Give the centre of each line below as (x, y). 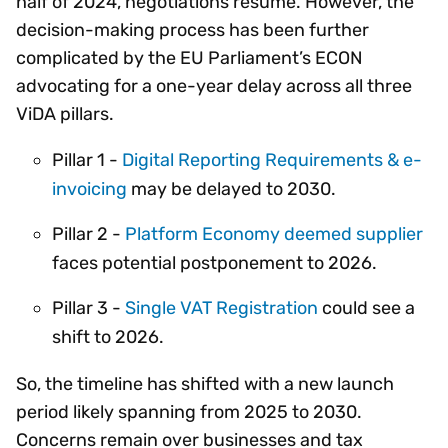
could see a (366, 307)
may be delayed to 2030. (235, 188)
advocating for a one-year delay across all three (214, 85)
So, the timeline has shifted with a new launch (205, 383)
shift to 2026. (112, 336)
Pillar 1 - (87, 159)
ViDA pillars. (70, 113)
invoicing (89, 188)
